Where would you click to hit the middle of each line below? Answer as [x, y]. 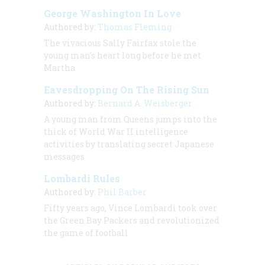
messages [64, 156]
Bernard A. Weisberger [145, 103]
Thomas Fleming [135, 27]
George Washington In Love [112, 13]
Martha [59, 67]
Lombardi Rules [82, 178]
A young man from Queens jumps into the [130, 119]
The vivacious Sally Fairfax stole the [120, 43]
